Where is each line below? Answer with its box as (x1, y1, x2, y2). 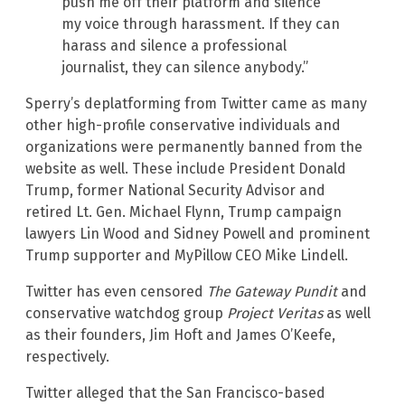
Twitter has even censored (25, 282, 207, 300)
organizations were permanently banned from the (25, 137, 363, 155)
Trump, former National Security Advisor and (25, 181, 325, 199)
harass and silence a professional (61, 36, 287, 54)
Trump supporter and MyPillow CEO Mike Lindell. (25, 246, 348, 264)
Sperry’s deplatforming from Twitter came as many (25, 94, 367, 112)
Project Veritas (227, 304, 323, 322)
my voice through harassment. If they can (61, 14, 340, 33)
